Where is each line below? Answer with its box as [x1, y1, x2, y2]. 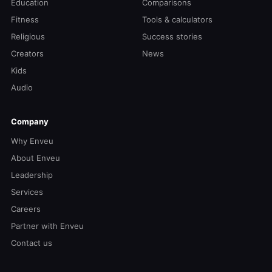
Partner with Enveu [11, 221, 84, 231]
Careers [11, 204, 41, 214]
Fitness [11, 15, 39, 25]
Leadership [11, 170, 53, 180]
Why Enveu [11, 136, 53, 146]
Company [11, 117, 49, 127]
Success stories [142, 32, 202, 42]
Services [11, 187, 43, 197]
